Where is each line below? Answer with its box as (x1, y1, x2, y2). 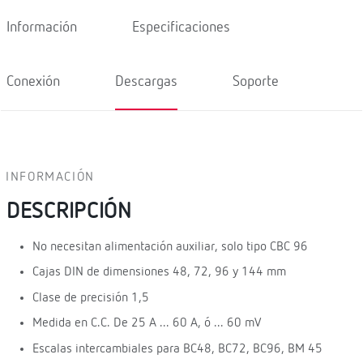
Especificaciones (132, 19, 230, 34)
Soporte (233, 74, 279, 89)
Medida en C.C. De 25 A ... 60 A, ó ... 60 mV (32, 317, 261, 331)
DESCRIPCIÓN (6, 199, 132, 223)
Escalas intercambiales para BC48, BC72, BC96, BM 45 (32, 342, 322, 356)
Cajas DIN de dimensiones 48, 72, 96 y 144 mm (32, 266, 286, 280)
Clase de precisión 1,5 (32, 291, 149, 305)
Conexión (6, 74, 60, 89)
